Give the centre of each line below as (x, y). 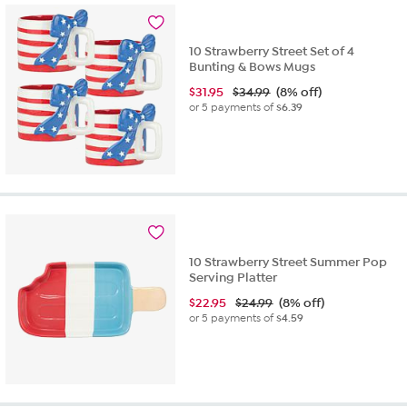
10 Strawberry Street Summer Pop (288, 262)
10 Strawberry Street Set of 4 (272, 52)
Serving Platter (233, 277)
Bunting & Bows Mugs (253, 67)
